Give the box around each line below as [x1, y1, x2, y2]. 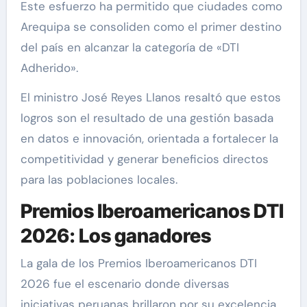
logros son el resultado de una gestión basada [20, 110, 273, 126]
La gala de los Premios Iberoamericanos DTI [20, 255, 257, 271]
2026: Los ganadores [20, 224, 211, 248]
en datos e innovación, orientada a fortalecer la [20, 131, 278, 147]
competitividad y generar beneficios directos [20, 151, 269, 167]
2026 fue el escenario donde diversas [20, 275, 230, 291]
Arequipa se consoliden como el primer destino [20, 19, 282, 35]
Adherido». [20, 60, 78, 76]
